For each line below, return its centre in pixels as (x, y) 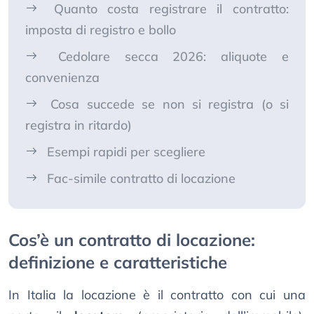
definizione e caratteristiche (118, 262)
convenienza (62, 78)
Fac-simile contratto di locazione (141, 179)
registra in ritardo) (78, 125)
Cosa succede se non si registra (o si (170, 104)
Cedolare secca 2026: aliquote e (173, 57)
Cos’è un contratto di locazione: (132, 240)
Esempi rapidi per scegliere (126, 152)
